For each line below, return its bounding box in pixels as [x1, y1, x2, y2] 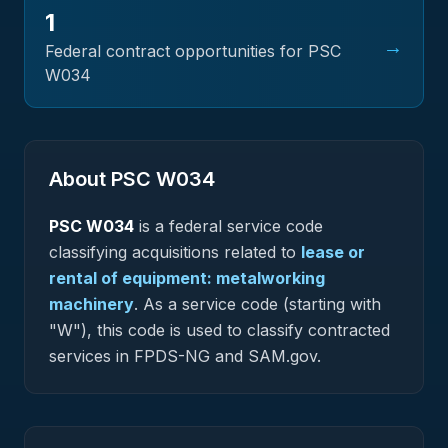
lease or [301, 242, 365, 262]
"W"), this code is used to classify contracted [49, 320, 390, 340]
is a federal [134, 216, 227, 236]
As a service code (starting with [138, 294, 381, 314]
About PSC [49, 167, 156, 191]
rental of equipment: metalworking [49, 268, 325, 288]
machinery [49, 294, 134, 314]
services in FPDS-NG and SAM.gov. [49, 346, 321, 366]
